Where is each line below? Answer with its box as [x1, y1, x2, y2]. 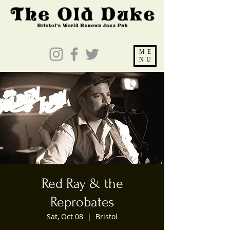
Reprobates [50, 194, 114, 210]
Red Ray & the [41, 176, 123, 191]
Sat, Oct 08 [47, 212, 83, 221]
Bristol [95, 212, 118, 221]
